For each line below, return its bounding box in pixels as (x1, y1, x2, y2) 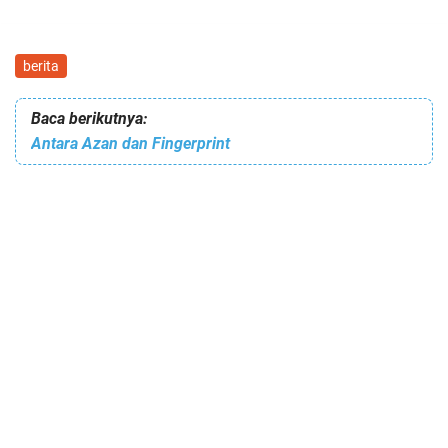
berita (23, 57, 59, 74)
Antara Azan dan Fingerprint (31, 133, 230, 153)
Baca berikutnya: (31, 108, 147, 128)
